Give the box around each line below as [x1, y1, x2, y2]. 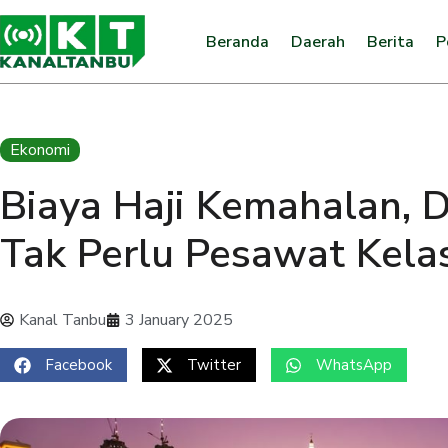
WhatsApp [316, 355, 392, 375]
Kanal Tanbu [19, 309, 106, 331]
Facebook [45, 355, 112, 375]
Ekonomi [10, 139, 70, 161]
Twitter [187, 355, 241, 375]
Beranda [205, 30, 269, 53]
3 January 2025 [125, 309, 233, 331]
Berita [366, 30, 414, 53]
